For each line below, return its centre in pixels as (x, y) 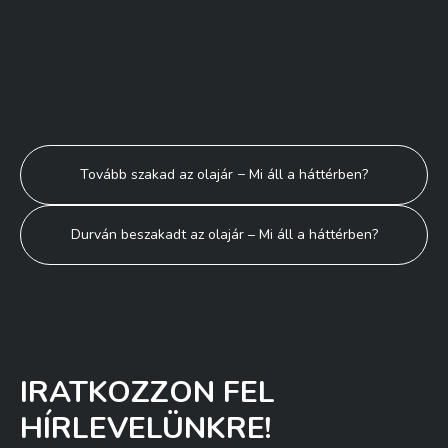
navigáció (84, 202)
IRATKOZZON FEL (147, 392)
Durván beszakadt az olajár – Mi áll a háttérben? (224, 234)
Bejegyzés (89, 163)
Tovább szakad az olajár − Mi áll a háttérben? (224, 174)
